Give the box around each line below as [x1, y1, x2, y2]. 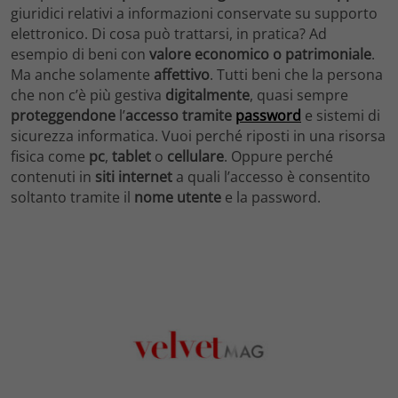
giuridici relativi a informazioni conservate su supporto [11, 4, 378, 24]
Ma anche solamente [11, 65, 154, 85]
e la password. [221, 187, 321, 208]
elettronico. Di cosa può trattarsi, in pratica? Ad [11, 24, 327, 44]
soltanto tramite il [11, 187, 134, 208]
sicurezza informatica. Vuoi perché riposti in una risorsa [11, 126, 386, 147]
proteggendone [11, 106, 115, 126]
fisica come [11, 147, 89, 167]
